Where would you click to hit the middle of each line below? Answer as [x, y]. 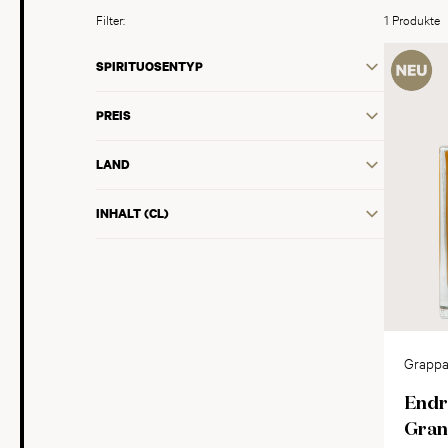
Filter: [110, 19]
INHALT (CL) [132, 213]
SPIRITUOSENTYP [149, 66]
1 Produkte [412, 19]
